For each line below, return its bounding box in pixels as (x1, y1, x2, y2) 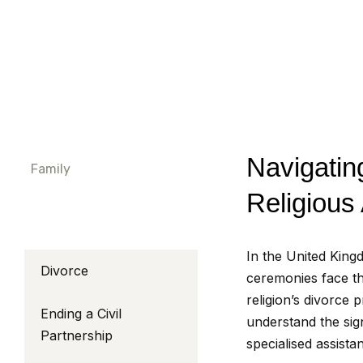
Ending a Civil (41, 305, 122, 322)
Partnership (41, 327, 113, 344)
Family (31, 161, 70, 177)
